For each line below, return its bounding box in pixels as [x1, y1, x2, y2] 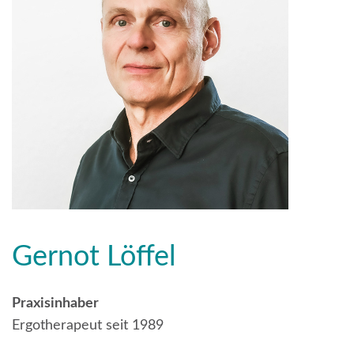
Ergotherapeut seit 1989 [12, 318, 164, 333]
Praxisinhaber [12, 296, 99, 311]
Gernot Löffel [12, 242, 176, 271]
